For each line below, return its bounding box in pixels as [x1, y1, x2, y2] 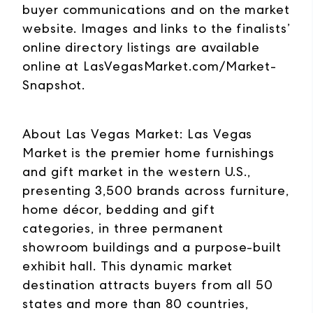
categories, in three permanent [22, 221, 224, 236]
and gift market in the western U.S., [22, 164, 252, 180]
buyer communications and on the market [22, 2, 290, 17]
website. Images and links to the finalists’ [22, 21, 291, 36]
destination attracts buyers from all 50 [22, 277, 273, 293]
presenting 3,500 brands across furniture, [22, 183, 289, 198]
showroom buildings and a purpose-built [22, 240, 282, 255]
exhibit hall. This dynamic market [22, 259, 233, 274]
